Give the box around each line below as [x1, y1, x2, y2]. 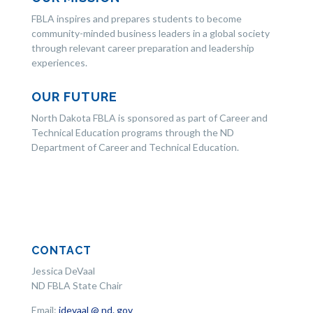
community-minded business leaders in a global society [31, 27, 270, 40]
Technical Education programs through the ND [31, 126, 234, 139]
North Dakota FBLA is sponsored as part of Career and [31, 112, 268, 124]
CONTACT [31, 244, 92, 258]
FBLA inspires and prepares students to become [31, 13, 242, 25]
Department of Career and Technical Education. [31, 141, 239, 154]
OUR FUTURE [31, 89, 117, 105]
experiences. [31, 57, 87, 69]
